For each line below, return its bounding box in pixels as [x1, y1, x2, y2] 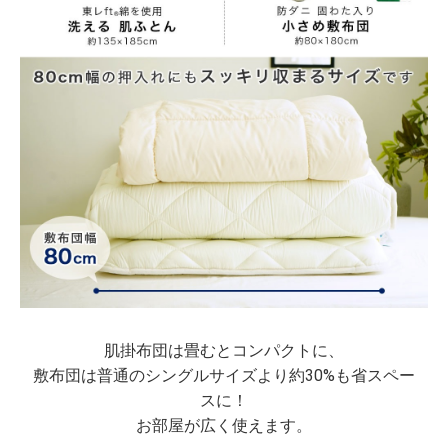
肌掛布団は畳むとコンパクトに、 [104, 340, 344, 360]
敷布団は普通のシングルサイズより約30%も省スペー [33, 365, 415, 385]
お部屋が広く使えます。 [136, 415, 312, 435]
